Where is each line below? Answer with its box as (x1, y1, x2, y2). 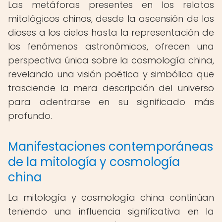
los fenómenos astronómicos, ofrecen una (8, 40, 214, 53)
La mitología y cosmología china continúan (8, 191, 214, 204)
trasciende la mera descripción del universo (8, 82, 214, 94)
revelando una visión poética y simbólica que (8, 68, 214, 80)
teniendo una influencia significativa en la (8, 205, 214, 218)
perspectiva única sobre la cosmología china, (8, 54, 214, 66)
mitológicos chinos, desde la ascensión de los (8, 12, 214, 25)
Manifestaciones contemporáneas (8, 138, 213, 155)
